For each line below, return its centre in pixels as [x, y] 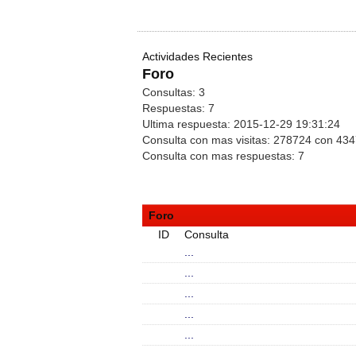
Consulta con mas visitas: [208, 140]
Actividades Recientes [197, 56]
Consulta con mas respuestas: [220, 156]
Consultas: [170, 92]
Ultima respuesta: [188, 124]
